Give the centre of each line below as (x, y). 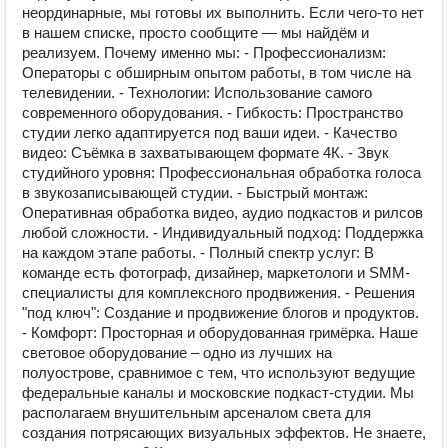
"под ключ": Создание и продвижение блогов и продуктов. (220, 312)
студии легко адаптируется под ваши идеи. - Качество (209, 132)
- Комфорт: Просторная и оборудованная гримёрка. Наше (220, 332)
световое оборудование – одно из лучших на (177, 352)
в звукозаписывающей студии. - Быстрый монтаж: (195, 192)
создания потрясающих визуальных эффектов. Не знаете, (224, 432)
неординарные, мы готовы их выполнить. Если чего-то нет (223, 12)
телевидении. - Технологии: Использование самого (197, 92)
